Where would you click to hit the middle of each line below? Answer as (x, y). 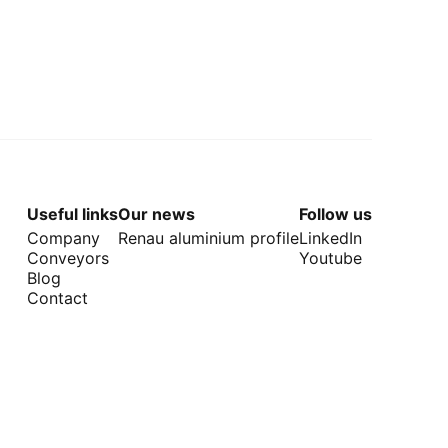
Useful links (72, 214)
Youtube (330, 258)
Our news (156, 214)
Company (63, 238)
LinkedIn (330, 238)
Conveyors (68, 258)
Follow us (335, 214)
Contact (57, 298)
